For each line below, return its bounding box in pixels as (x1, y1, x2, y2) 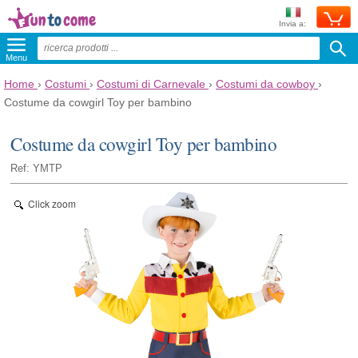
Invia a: (279, 19, 306, 28)
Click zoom (28, 196, 77, 210)
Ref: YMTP (10, 162, 63, 174)
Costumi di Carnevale (97, 78, 205, 90)
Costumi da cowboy (216, 78, 315, 90)
